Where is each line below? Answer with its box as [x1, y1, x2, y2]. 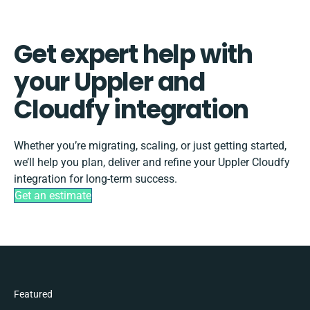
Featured [14, 288, 53, 300]
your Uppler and [14, 64, 206, 100]
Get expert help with [14, 36, 253, 72]
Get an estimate [15, 188, 91, 202]
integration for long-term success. [14, 172, 177, 185]
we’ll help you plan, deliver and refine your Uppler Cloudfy [14, 155, 290, 169]
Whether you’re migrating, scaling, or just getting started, [14, 138, 286, 152]
